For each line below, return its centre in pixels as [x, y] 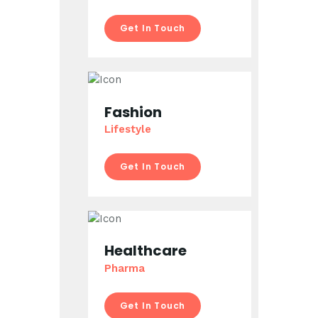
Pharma [124, 268]
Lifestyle [127, 130]
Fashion [133, 112]
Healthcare [145, 251]
